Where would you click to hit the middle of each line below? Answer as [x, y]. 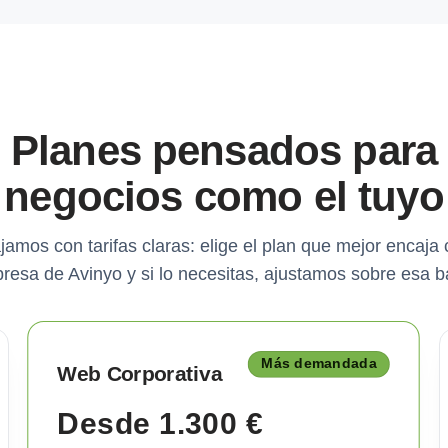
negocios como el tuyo [224, 196]
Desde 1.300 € [160, 423]
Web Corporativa [140, 373]
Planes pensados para [224, 150]
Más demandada [319, 364]
